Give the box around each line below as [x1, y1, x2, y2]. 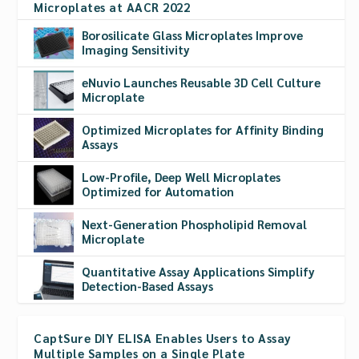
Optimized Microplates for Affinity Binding [82, 121, 325, 137]
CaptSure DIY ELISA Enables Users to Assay [34, 329, 292, 345]
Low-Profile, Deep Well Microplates [82, 168, 281, 184]
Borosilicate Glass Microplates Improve [82, 26, 304, 42]
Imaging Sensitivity [82, 41, 191, 57]
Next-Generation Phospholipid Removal [82, 216, 308, 232]
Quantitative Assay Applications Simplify [82, 263, 316, 279]
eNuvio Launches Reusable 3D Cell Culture [82, 74, 321, 90]
